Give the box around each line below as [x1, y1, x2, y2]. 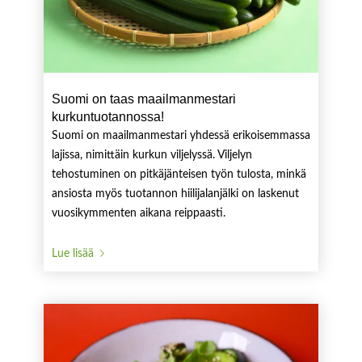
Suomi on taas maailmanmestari [51, 92, 236, 106]
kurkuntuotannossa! [51, 110, 164, 124]
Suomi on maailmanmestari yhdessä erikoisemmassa [51, 130, 310, 141]
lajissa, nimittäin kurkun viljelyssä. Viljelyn [51, 149, 252, 161]
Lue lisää [51, 247, 94, 259]
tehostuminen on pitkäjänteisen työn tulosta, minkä [51, 169, 306, 180]
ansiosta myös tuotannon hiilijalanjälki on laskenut [51, 188, 299, 200]
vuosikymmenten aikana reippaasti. [51, 208, 225, 219]
